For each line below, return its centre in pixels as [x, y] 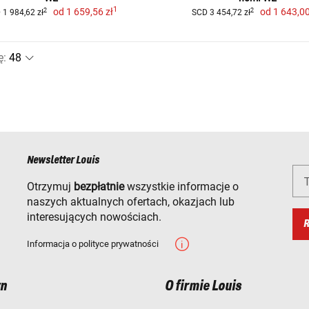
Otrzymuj [50, 187]
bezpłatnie [99, 187]
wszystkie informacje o [181, 187]
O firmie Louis [203, 286]
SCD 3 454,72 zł [221, 12]
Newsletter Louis [63, 161]
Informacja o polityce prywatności [93, 244]
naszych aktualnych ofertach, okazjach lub [131, 202]
